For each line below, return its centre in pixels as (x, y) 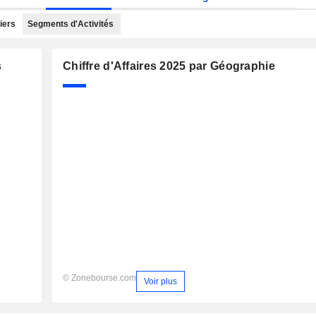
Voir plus (160, 281)
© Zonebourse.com (99, 278)
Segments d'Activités (71, 24)
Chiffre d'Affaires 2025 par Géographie (169, 66)
